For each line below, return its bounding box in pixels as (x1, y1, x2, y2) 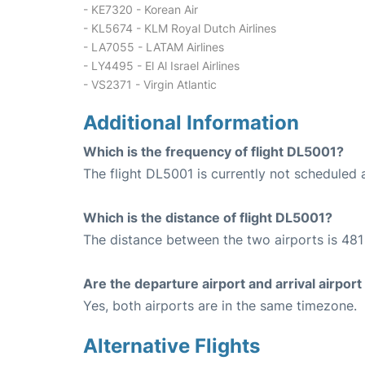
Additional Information (83, 111, 299, 134)
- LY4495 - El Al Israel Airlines (83, 59, 240, 73)
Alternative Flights (83, 334, 260, 358)
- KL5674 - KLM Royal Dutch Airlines (83, 21, 276, 35)
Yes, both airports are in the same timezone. (83, 297, 357, 314)
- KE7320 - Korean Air (83, 2, 198, 16)
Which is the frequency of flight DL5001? (83, 143, 344, 160)
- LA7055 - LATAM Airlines (83, 40, 224, 54)
